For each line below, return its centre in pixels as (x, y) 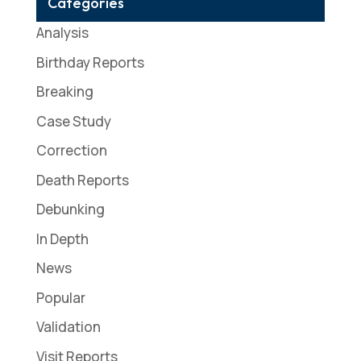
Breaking (64, 92)
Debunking (70, 210)
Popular (60, 297)
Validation (68, 327)
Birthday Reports (90, 62)
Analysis (62, 33)
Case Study (73, 121)
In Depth (62, 239)
